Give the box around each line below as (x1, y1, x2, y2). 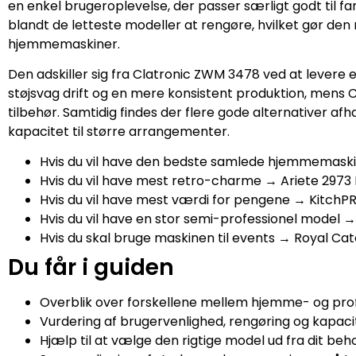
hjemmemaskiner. (8, 34, 120, 53)
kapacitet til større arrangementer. (8, 122, 230, 141)
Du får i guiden (8, 252, 174, 284)
